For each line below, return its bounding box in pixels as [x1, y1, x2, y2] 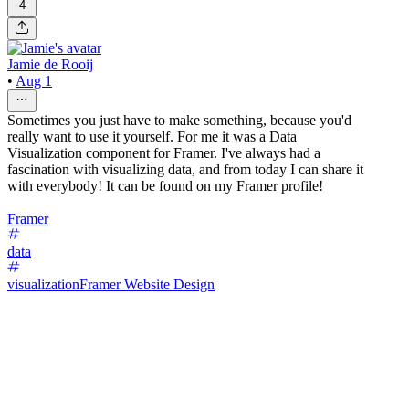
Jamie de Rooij [7, 56, 93, 72]
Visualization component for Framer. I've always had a [7, 144, 320, 161]
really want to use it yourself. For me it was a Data [7, 128, 297, 144]
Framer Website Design [79, 276, 215, 292]
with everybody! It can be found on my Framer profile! [7, 177, 323, 194]
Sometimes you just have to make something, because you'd [7, 111, 351, 128]
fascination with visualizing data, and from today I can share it [7, 161, 363, 177]
